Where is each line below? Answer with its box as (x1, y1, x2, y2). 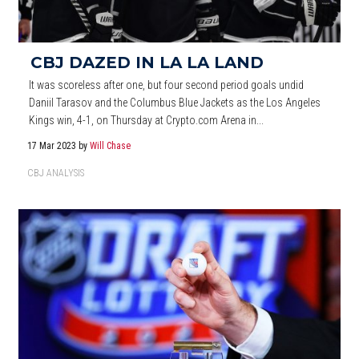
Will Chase (90, 139, 131, 151)
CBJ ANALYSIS (27, 167, 84, 179)
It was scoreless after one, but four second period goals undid (29, 78, 305, 91)
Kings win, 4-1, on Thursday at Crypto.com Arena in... (29, 113, 264, 127)
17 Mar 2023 (27, 139, 79, 151)
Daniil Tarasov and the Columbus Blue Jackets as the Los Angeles (29, 95, 321, 109)
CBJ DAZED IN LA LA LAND (30, 52, 264, 72)
